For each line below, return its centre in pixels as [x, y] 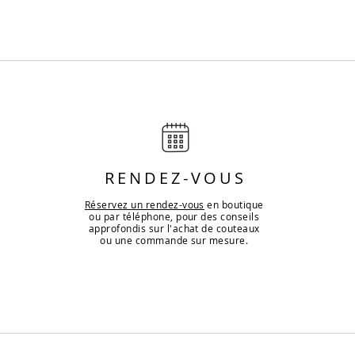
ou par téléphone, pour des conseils [174, 217]
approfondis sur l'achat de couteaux [174, 229]
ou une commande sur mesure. [174, 240]
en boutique [234, 205]
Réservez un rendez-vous [144, 205]
